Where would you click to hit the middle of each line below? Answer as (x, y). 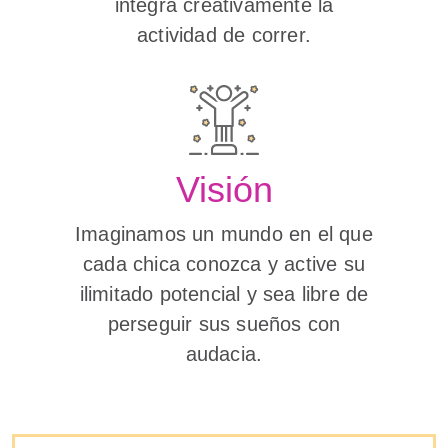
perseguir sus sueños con (224, 324)
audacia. (224, 354)
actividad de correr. (224, 35)
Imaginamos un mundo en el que (224, 234)
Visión (224, 189)
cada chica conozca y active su (224, 264)
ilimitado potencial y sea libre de (224, 294)
